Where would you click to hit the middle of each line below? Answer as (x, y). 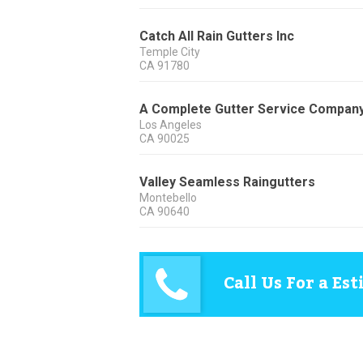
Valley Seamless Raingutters (227, 182)
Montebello (168, 198)
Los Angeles (171, 125)
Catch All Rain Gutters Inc (217, 36)
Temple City (170, 52)
